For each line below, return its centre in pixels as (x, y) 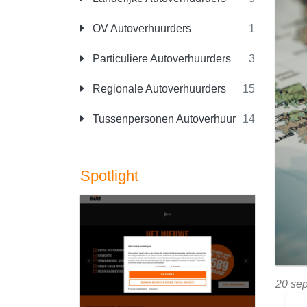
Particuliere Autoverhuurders (160, 59)
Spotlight (109, 176)
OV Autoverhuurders (140, 28)
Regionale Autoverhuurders (158, 89)
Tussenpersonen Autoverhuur (163, 119)
